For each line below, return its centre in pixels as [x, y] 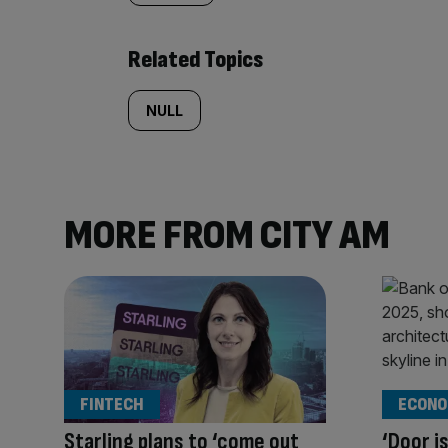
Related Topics [195, 59]
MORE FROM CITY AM [227, 235]
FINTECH [112, 405]
